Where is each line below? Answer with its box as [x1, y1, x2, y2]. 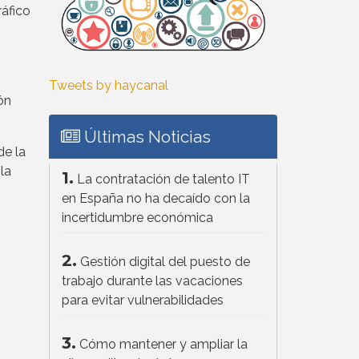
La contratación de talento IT [77, 171, 250, 187]
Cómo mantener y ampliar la [79, 336, 248, 352]
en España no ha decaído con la [62, 190, 250, 206]
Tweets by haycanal [49, 77, 168, 93]
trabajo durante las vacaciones [62, 272, 243, 288]
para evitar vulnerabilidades [62, 292, 224, 308]
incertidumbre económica [62, 209, 213, 225]
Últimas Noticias [80, 126, 211, 147]
